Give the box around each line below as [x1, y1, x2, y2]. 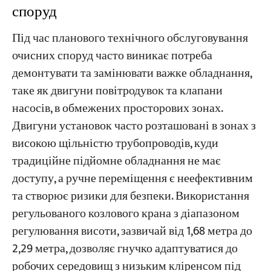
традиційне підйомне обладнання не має [11, 151, 221, 172]
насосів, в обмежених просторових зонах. [11, 99, 223, 119]
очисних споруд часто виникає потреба [11, 46, 212, 67]
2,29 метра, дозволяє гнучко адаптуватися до [11, 239, 238, 260]
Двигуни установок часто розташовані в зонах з [11, 116, 256, 137]
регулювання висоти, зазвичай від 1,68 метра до [11, 221, 252, 242]
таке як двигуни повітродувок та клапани [11, 81, 223, 102]
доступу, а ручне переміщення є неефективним [11, 169, 253, 189]
